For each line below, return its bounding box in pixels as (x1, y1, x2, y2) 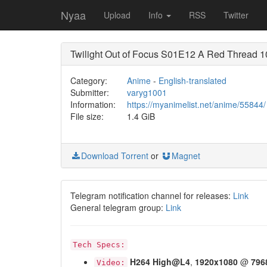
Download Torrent (81, 150, 148, 162)
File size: (70, 110, 104, 122)
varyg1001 (126, 86, 167, 98)
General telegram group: (70, 201, 166, 213)
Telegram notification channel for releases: (70, 190, 233, 201)
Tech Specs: (73, 240, 125, 249)
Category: (70, 74, 107, 86)
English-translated (158, 74, 226, 86)
